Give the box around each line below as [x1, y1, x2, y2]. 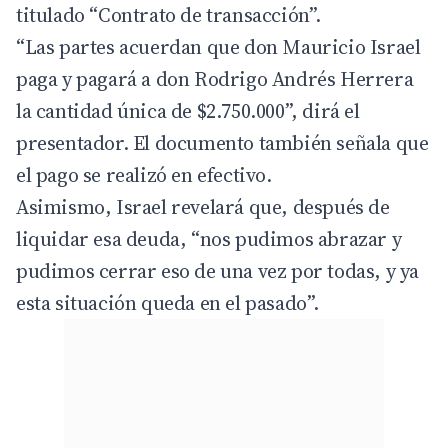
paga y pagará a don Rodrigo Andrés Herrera [16, 64, 414, 93]
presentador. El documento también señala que [16, 128, 429, 157]
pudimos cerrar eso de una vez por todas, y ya [16, 256, 420, 285]
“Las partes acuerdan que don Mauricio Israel [16, 32, 421, 61]
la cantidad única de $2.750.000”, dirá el [16, 96, 360, 125]
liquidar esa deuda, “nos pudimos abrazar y [16, 224, 402, 253]
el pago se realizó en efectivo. [16, 160, 272, 189]
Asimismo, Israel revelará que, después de [16, 192, 390, 221]
